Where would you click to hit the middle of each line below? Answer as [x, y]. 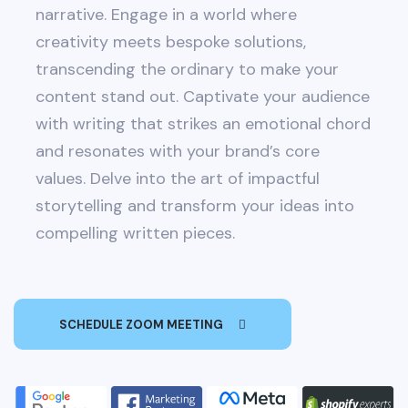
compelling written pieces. [135, 233]
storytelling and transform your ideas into [195, 206]
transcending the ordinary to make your [187, 69]
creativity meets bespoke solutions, [171, 42]
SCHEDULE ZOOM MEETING [141, 324]
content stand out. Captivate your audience [203, 97]
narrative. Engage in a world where [166, 15]
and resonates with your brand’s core [178, 151]
